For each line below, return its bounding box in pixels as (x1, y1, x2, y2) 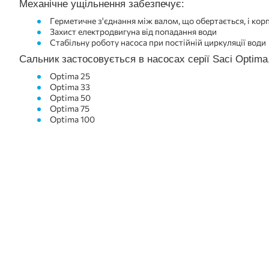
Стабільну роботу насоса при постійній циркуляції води (50, 37, 267, 48)
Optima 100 (50, 114, 95, 125)
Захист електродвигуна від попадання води (50, 26, 217, 37)
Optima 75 (50, 103, 90, 114)
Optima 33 (50, 82, 91, 92)
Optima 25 (50, 71, 91, 82)
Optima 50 (50, 92, 91, 103)
